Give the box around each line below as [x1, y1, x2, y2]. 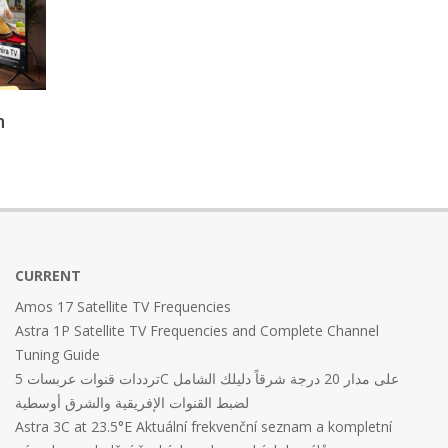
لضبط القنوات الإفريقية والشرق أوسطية [15, 392, 249, 412]
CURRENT [15, 265, 81, 285]
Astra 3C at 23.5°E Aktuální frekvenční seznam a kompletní [15, 416, 392, 436]
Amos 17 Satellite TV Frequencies [15, 296, 231, 316]
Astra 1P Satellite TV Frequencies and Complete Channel [15, 320, 379, 340]
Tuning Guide [15, 344, 100, 364]
